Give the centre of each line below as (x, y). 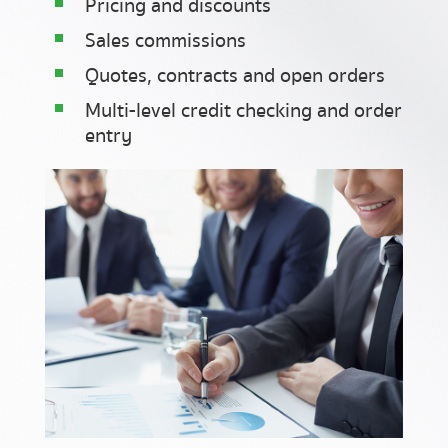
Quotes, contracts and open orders (235, 76)
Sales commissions (165, 41)
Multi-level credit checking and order (243, 111)
